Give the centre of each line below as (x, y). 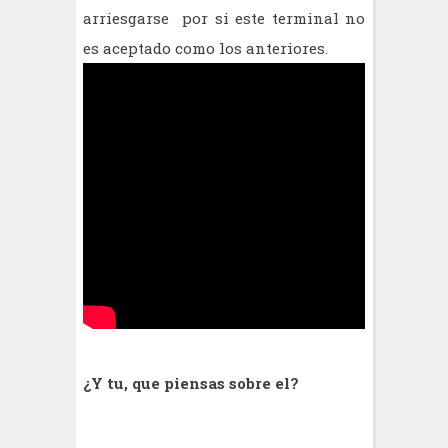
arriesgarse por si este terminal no (224, 17)
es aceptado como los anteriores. (205, 47)
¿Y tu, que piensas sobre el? (191, 382)
